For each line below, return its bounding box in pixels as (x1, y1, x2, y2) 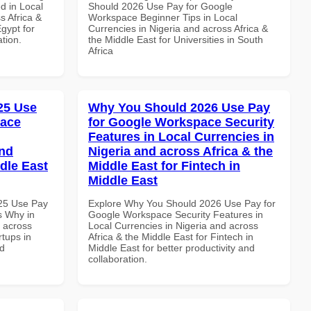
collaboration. (88, 253, 147, 264)
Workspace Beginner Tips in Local (88, 11, 237, 23)
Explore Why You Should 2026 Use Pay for (88, 197, 276, 209)
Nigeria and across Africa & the (88, 144, 273, 158)
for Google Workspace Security (88, 115, 274, 129)
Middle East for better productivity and (88, 242, 255, 253)
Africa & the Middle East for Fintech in (88, 230, 253, 242)
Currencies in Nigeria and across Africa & (88, 22, 268, 34)
